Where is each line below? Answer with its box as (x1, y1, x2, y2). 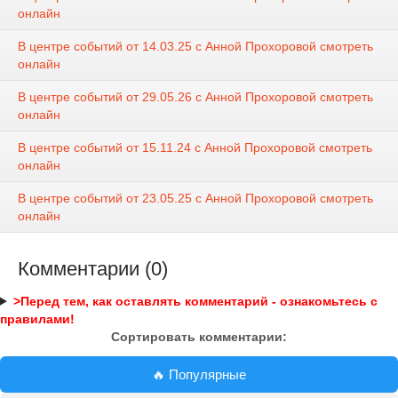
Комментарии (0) (18, 257, 168, 280)
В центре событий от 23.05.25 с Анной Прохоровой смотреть (18, 190, 373, 205)
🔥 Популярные (152, 366, 246, 382)
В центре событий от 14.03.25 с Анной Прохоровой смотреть (18, 38, 373, 53)
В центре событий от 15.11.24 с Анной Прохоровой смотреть (18, 139, 372, 155)
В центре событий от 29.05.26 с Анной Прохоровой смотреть (18, 89, 373, 104)
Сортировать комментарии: (111, 329, 287, 344)
